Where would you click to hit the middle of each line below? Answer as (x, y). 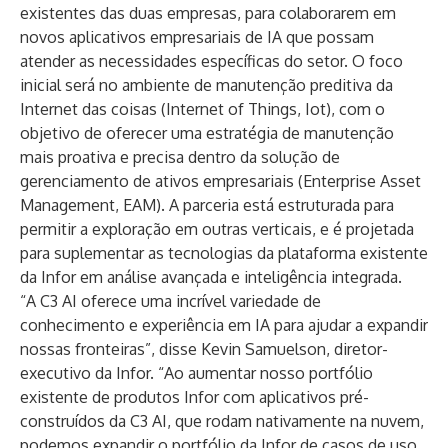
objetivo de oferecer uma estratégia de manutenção (207, 133)
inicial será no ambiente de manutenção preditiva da (206, 85)
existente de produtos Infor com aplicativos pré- (194, 397)
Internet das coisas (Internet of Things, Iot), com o (202, 109)
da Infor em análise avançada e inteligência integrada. (211, 277)
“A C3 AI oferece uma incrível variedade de (170, 301)
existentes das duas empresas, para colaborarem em (208, 13)
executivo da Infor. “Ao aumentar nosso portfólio (196, 373)
